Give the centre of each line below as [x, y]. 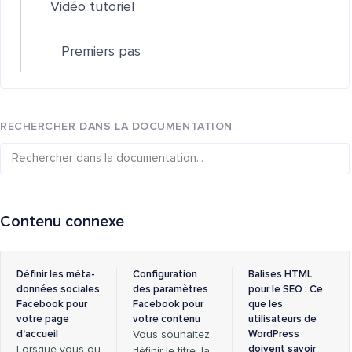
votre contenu [166, 319]
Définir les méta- [56, 274]
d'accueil [37, 334]
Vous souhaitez [171, 334]
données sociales [58, 289]
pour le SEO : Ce [286, 289]
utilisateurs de [283, 319]
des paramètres [170, 289]
